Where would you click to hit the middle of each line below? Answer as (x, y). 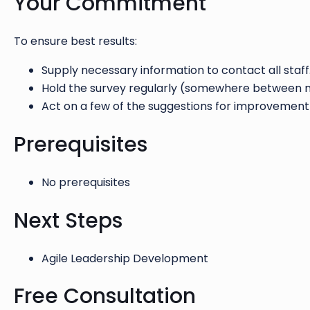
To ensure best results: (75, 42)
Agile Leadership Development (125, 258)
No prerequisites (86, 182)
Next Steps (68, 220)
